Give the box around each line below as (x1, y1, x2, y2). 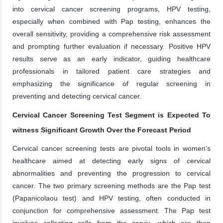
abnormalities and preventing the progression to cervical (12, 169, 211, 177)
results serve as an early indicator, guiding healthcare (12, 54, 211, 63)
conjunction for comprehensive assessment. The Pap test (12, 206, 211, 215)
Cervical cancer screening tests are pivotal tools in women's (12, 144, 211, 152)
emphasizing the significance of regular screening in (12, 79, 211, 88)
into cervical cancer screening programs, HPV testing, (12, 4, 211, 13)
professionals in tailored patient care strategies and (12, 67, 211, 75)
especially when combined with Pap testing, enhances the (12, 17, 211, 25)
